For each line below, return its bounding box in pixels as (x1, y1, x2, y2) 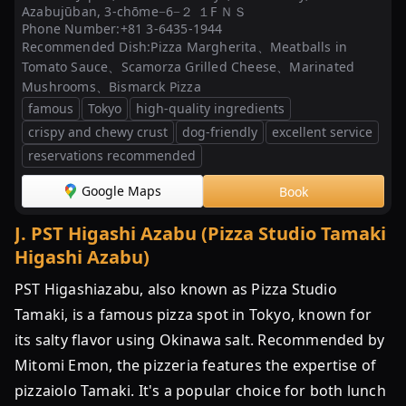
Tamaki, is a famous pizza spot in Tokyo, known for (14, 304, 372, 324)
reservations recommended (28, 147, 196, 164)
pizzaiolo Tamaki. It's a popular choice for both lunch (14, 381, 386, 401)
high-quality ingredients (136, 100, 285, 117)
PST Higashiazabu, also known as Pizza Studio (14, 279, 337, 299)
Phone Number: (22, 20, 121, 37)
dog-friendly (182, 123, 257, 140)
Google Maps (82, 182, 161, 199)
